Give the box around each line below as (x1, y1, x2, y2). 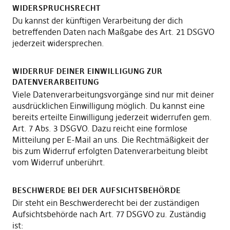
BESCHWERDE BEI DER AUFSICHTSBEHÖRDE (12, 185, 181, 195)
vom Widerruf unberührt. (12, 157, 105, 167)
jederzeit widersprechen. (12, 38, 104, 48)
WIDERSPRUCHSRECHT (12, 3, 101, 13)
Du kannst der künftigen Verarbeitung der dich (12, 15, 183, 26)
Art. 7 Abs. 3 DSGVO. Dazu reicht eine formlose (12, 123, 187, 133)
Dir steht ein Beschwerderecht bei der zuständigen (12, 198, 199, 208)
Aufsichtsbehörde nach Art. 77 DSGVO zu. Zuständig (12, 209, 206, 219)
